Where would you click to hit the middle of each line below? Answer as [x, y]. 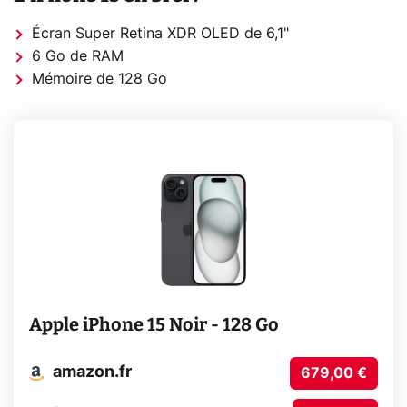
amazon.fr [92, 373]
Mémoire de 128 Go [99, 79]
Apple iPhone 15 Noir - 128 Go [154, 324]
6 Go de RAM [78, 57]
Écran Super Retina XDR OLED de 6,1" [160, 34]
